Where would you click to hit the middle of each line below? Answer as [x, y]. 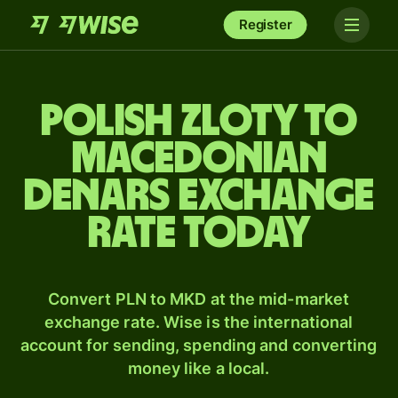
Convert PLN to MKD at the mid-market [199, 299]
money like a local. [199, 368]
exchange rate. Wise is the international [199, 322]
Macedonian [199, 159]
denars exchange [199, 196]
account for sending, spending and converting [199, 345]
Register [265, 24]
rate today [199, 234]
